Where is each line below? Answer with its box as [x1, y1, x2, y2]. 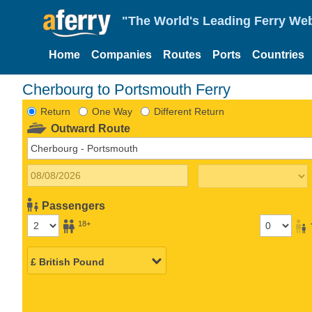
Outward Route [51, 122, 131, 134]
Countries [252, 49, 304, 61]
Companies [91, 49, 152, 61]
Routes [163, 49, 201, 61]
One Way [91, 105, 132, 117]
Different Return [153, 105, 224, 117]
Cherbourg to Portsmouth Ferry [22, 80, 231, 98]
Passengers [42, 199, 106, 212]
